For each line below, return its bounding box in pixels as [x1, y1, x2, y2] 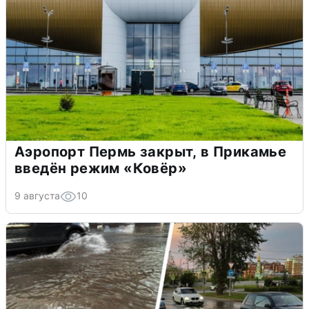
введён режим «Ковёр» [14, 160, 187, 177]
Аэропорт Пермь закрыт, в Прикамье [14, 143, 287, 161]
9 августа [14, 190, 60, 202]
